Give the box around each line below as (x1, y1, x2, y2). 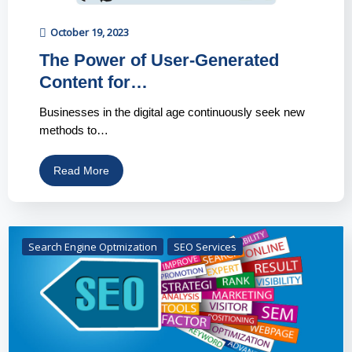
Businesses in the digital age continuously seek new (39, 105, 305, 119)
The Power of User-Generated (39, 50, 279, 71)
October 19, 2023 (50, 25, 129, 40)
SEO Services (174, 240, 236, 255)
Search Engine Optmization (28, 240, 157, 255)
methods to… (39, 123, 108, 137)
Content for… (39, 72, 148, 93)
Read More (53, 164, 109, 178)
